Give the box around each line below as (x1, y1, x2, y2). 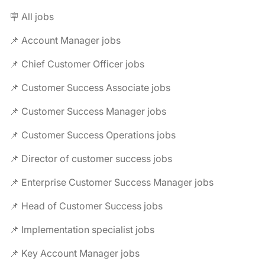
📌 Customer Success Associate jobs (9, 82, 170, 93)
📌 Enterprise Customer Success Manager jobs (9, 176, 214, 188)
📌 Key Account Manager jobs (9, 247, 140, 259)
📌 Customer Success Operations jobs (9, 129, 176, 141)
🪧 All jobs (9, 11, 54, 22)
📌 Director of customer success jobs (9, 153, 172, 164)
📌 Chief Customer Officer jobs (9, 58, 144, 70)
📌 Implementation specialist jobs (9, 224, 154, 235)
